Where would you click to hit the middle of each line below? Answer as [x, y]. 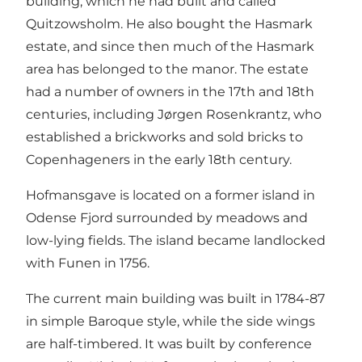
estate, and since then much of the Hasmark [170, 46]
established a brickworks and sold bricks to [164, 137]
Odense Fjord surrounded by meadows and [167, 217]
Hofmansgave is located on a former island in [170, 195]
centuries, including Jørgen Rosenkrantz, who [174, 114]
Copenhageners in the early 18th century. [159, 159]
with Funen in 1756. [88, 263]
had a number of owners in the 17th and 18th [170, 91]
